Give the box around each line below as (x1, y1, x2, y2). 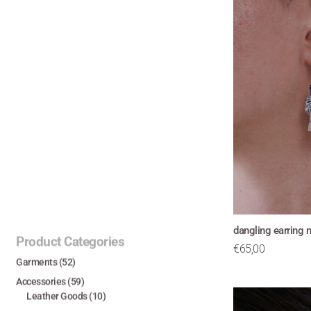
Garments (16, 256, 57, 268)
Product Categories (16, 234, 124, 250)
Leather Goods (26, 290, 87, 302)
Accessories (16, 276, 66, 287)
